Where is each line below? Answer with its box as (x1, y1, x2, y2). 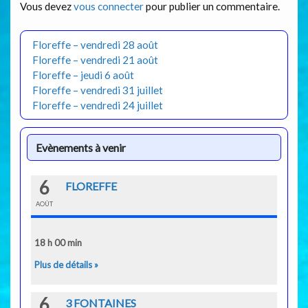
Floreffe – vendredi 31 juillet (32, 84, 163, 97)
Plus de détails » (34, 259, 98, 271)
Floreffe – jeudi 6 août (32, 69, 134, 82)
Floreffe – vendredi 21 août (32, 54, 158, 67)
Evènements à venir (36, 140, 126, 154)
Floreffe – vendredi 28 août (32, 38, 158, 52)
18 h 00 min (34, 237, 82, 249)
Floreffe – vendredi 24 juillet (32, 99, 163, 112)
